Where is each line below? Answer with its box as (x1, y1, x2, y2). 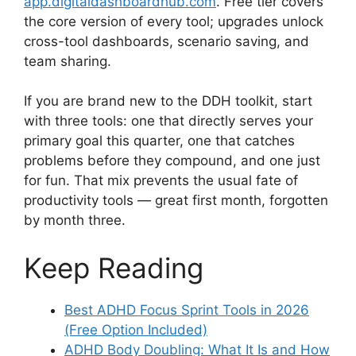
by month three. (24, 212, 126, 229)
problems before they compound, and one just (24, 153, 320, 169)
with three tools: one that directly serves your (24, 113, 313, 130)
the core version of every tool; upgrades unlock (24, 13, 323, 29)
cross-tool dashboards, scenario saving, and (24, 33, 309, 49)
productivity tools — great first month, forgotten (24, 192, 328, 209)
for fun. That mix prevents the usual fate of (24, 172, 298, 189)
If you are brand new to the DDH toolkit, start (24, 93, 312, 110)
